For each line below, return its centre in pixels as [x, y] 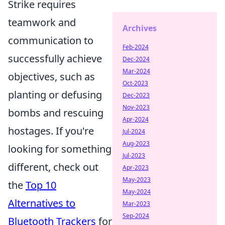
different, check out [53, 167]
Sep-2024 [136, 216]
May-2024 [137, 192]
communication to [51, 40]
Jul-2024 [134, 131]
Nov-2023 [136, 107]
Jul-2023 [134, 155]
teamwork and [42, 22]
